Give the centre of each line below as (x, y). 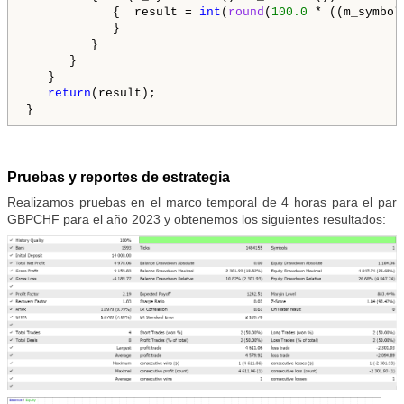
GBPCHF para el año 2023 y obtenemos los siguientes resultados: (197, 220)
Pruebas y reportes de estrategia (119, 178)
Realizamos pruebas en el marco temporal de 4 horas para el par (202, 202)
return (69, 94)
